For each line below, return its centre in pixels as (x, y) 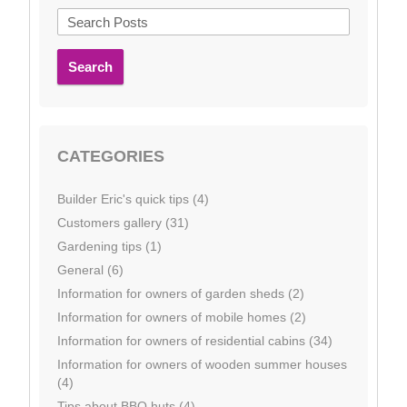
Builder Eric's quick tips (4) (133, 199)
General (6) (90, 270)
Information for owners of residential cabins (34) (195, 341)
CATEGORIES (111, 157)
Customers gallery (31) (123, 223)
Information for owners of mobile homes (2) (182, 318)
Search (90, 67)
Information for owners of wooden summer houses (202, 365)
